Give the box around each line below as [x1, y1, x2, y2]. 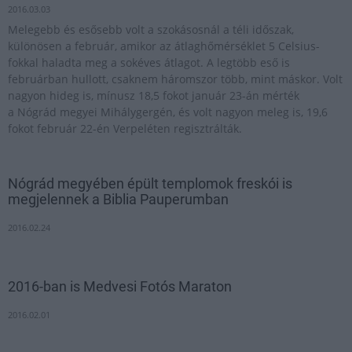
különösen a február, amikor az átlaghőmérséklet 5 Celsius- [8, 38, 320, 53]
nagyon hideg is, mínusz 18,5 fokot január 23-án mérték [8, 88, 299, 103]
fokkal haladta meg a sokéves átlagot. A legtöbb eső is [8, 55, 290, 70]
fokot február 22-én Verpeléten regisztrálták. [8, 121, 242, 136]
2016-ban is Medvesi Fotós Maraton [8, 278, 232, 295]
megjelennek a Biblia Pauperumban [8, 191, 229, 207]
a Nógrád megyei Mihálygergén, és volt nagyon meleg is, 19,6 [8, 104, 328, 119]
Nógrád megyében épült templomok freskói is [8, 175, 292, 192]
